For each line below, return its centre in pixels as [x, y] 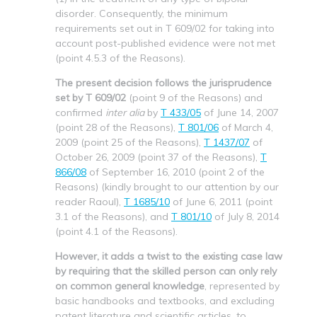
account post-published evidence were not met [165, 43]
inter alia [125, 112]
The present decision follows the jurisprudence [163, 82]
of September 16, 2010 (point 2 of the [175, 172]
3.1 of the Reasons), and [113, 216]
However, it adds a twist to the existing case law [169, 256]
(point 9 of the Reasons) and [194, 97]
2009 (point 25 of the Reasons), [129, 142]
